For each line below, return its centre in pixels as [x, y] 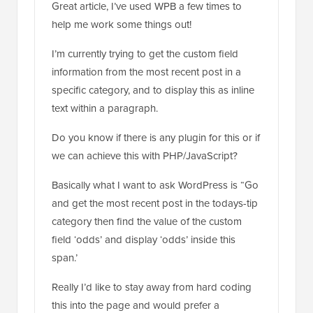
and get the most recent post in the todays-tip [155, 169]
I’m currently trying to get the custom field [145, 20]
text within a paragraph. [105, 74]
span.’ [65, 224]
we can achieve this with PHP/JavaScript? [145, 122]
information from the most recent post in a [146, 38]
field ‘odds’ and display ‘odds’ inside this [144, 206]
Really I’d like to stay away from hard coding [152, 253]
